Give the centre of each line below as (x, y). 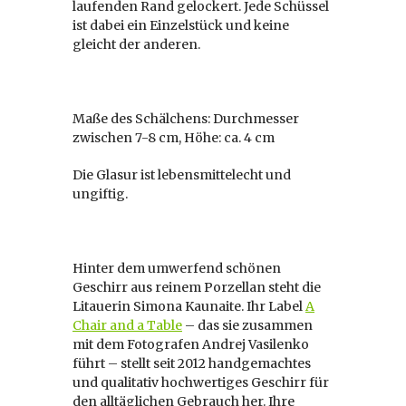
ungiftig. (100, 194)
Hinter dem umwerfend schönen (177, 268)
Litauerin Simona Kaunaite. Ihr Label (189, 306)
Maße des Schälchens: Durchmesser (186, 119)
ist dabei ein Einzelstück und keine (181, 25)
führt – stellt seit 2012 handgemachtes (192, 363)
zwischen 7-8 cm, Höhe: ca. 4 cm (174, 138)
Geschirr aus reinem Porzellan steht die (197, 287)
